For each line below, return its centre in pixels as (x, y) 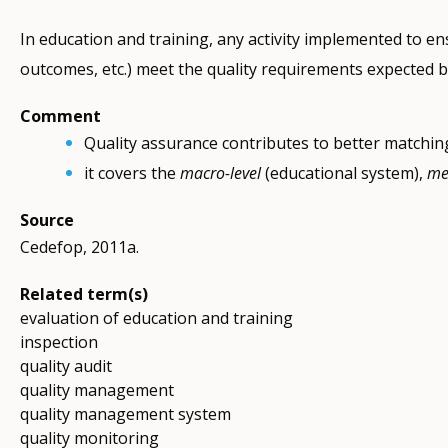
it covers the (131, 173)
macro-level (222, 173)
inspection (59, 342)
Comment (60, 116)
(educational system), (345, 173)
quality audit (66, 366)
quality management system (125, 414)
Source (47, 220)
